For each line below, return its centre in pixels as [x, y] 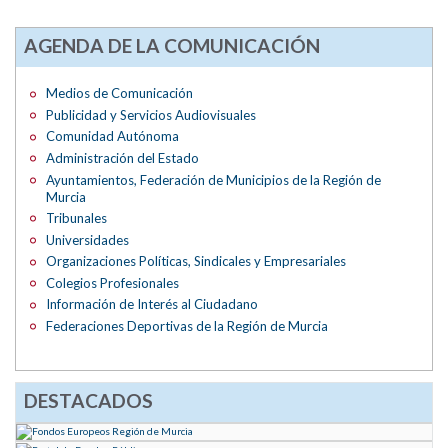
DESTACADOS [88, 401]
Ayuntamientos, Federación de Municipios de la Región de [214, 179]
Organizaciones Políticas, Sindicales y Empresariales [196, 261]
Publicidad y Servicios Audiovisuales [151, 114]
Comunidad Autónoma [113, 136]
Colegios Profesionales [113, 282]
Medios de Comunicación [120, 93]
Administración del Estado [123, 157]
